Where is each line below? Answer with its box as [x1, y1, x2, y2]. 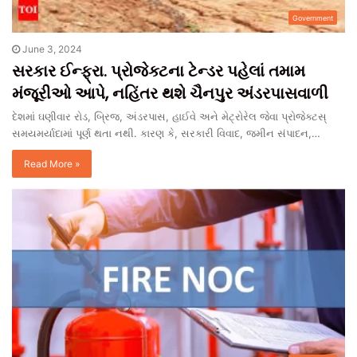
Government [292, 14, 333, 23]
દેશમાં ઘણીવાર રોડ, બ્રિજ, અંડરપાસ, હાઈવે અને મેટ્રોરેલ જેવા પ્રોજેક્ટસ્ [12, 110, 327, 124]
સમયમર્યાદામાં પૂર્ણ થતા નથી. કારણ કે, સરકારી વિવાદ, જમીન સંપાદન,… [12, 127, 320, 140]
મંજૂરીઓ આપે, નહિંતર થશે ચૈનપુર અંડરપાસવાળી [12, 82, 328, 105]
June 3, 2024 [22, 43, 82, 56]
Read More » [24, 158, 80, 171]
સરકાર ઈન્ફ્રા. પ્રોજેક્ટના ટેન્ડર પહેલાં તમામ [12, 60, 305, 83]
